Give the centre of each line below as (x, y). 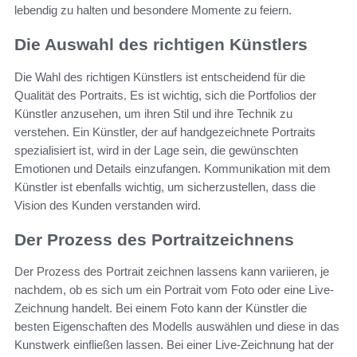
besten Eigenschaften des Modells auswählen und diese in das (177, 327)
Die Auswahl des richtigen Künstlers (161, 45)
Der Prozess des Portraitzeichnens (154, 239)
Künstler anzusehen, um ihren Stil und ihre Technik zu (153, 113)
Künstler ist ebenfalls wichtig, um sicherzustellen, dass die (165, 186)
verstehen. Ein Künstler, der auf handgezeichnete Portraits (165, 131)
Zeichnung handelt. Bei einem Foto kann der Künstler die (161, 308)
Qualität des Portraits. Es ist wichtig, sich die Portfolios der (165, 95)
